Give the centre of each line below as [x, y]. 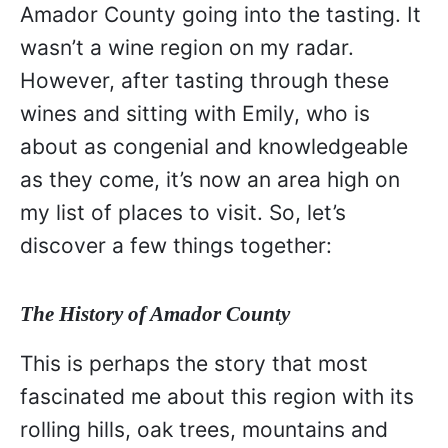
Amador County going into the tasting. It [220, 15]
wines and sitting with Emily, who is [195, 114]
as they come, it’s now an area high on [210, 180]
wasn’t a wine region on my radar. [187, 48]
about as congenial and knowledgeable [214, 147]
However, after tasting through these [204, 81]
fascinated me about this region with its [217, 396]
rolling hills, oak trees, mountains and [204, 429]
